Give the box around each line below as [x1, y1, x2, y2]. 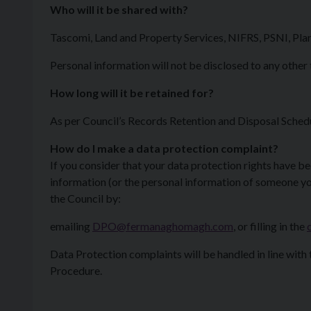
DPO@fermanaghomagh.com [92, 219, 233, 233]
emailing [50, 219, 92, 233]
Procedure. [50, 264, 102, 277]
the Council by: [50, 192, 121, 205]
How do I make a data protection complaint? [50, 142, 278, 155]
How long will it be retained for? [50, 86, 214, 99]
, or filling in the [233, 219, 307, 233]
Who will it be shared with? [50, 3, 188, 16]
